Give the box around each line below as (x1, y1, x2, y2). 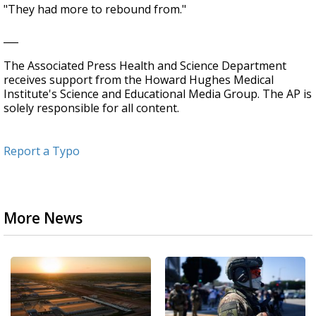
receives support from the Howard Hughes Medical (4, 72, 274, 87)
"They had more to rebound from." (4, 1, 186, 17)
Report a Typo (4, 143, 80, 159)
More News (4, 208, 83, 228)
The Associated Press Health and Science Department (4, 58, 286, 73)
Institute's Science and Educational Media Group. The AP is (4, 86, 312, 102)
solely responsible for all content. (4, 100, 179, 116)
